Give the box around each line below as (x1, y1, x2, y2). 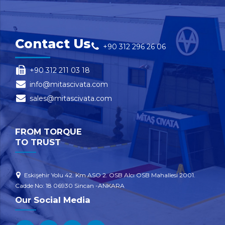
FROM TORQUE (15, 127, 82, 137)
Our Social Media (15, 194, 90, 205)
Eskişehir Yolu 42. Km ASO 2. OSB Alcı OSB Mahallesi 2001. (24, 171, 195, 179)
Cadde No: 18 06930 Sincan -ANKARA (15, 181, 125, 189)
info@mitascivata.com (29, 80, 108, 89)
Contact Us (15, 36, 90, 52)
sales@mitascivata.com (29, 94, 112, 103)
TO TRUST (15, 137, 61, 148)
